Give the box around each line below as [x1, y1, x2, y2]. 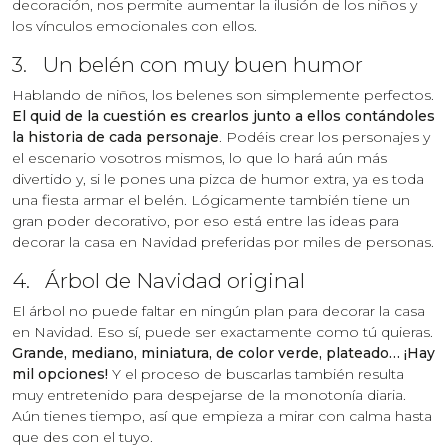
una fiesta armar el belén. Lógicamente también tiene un [12, 190, 410, 209]
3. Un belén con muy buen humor [12, 51, 363, 77]
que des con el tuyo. [12, 427, 153, 446]
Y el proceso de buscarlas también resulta [112, 364, 404, 383]
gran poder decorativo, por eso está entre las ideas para [12, 211, 399, 230]
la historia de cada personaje [12, 127, 219, 146]
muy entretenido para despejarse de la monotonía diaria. [12, 385, 406, 404]
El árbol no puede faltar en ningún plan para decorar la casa [12, 301, 425, 320]
